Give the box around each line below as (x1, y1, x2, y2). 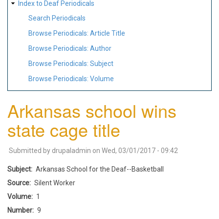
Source (7, 178, 29, 187)
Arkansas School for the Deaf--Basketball (36, 165, 164, 173)
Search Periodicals (28, 14, 86, 22)
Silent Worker (34, 178, 75, 187)
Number (7, 206, 32, 214)
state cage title (7, 116, 120, 142)
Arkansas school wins (7, 97, 176, 123)
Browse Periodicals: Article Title (28, 29, 125, 38)
